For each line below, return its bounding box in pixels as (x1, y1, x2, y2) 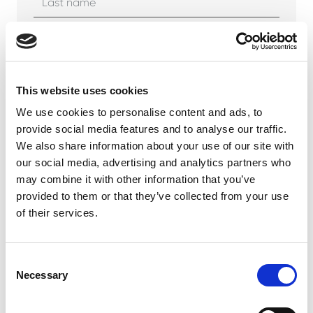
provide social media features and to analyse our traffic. (16, 123, 287, 135)
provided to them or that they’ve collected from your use (16, 190, 289, 202)
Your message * (34, 253, 111, 267)
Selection (5, 272, 48, 284)
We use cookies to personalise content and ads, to (16, 106, 263, 118)
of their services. (16, 207, 98, 219)
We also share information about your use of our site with (16, 140, 294, 152)
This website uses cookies (16, 84, 149, 96)
